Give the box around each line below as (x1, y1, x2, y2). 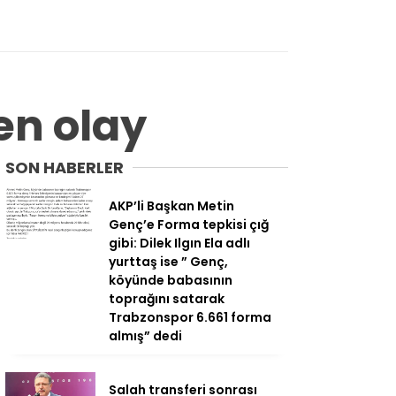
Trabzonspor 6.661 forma (109, 308, 271, 326)
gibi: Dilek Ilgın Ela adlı (109, 233, 250, 252)
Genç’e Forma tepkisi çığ (109, 215, 269, 233)
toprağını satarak (109, 289, 225, 308)
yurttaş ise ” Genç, (109, 252, 228, 270)
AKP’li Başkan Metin (109, 196, 234, 215)
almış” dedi (109, 326, 182, 345)
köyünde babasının (109, 270, 232, 289)
